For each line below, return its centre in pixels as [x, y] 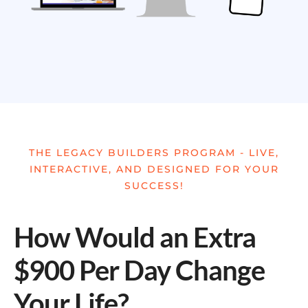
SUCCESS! [154, 186]
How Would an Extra [135, 237]
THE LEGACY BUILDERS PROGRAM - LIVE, [154, 153]
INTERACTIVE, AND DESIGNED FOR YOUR [154, 169]
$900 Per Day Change [139, 270]
